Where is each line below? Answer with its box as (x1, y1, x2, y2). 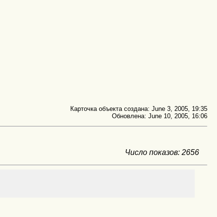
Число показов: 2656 (125, 148, 200, 157)
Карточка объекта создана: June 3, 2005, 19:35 (70, 105, 207, 112)
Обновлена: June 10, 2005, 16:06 (112, 112, 207, 120)
